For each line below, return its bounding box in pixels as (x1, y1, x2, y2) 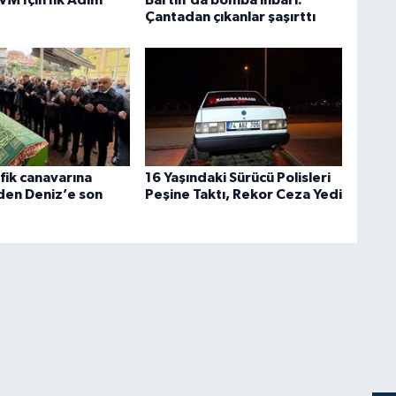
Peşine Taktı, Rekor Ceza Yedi (144, 187, 342, 202)
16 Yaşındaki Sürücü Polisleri (144, 171, 331, 186)
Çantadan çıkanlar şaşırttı (144, 9, 316, 24)
